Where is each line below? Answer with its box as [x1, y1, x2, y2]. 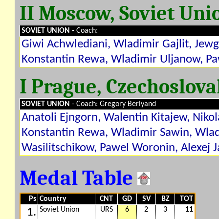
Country [40, 195, 66, 203]
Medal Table [20, 166, 137, 190]
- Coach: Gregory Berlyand [72, 100, 156, 108]
